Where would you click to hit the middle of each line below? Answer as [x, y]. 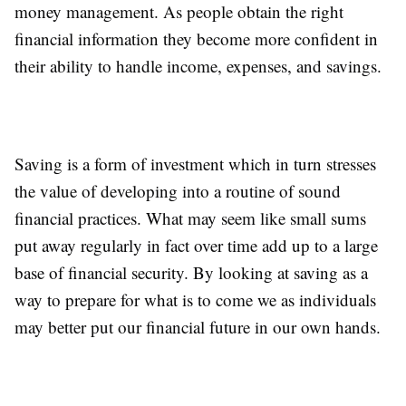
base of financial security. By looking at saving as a [191, 272]
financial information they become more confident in [196, 38]
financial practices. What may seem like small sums [190, 217]
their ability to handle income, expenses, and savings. [198, 65]
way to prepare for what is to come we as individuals [195, 299]
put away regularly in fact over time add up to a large [196, 245]
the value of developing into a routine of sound [178, 190]
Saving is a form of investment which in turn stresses [195, 163]
